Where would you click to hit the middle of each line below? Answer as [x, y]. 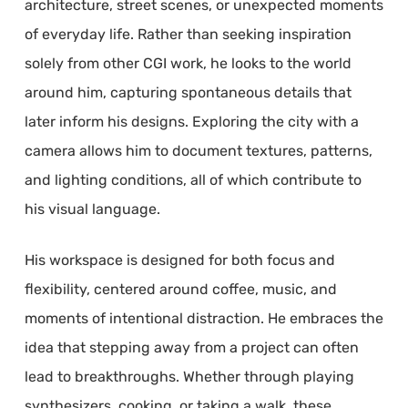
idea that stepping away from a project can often [191, 347]
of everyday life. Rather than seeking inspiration [188, 34]
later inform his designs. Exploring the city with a [191, 121]
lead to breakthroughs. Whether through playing [189, 376]
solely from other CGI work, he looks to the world [188, 63]
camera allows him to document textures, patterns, [198, 150]
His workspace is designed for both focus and [179, 260]
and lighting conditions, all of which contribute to [193, 179]
